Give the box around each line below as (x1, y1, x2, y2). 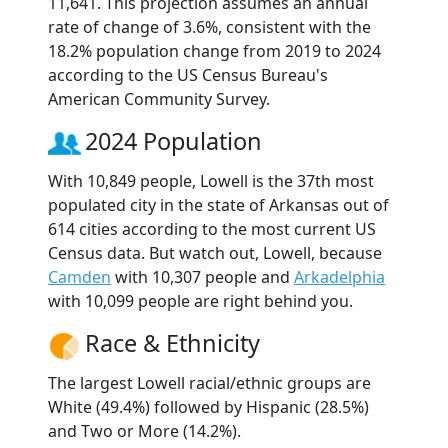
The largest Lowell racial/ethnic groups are (48, 372, 371, 395)
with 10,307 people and (111, 266, 294, 289)
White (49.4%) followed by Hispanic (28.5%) (48, 396, 369, 419)
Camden (48, 266, 111, 289)
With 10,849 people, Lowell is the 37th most (48, 170, 374, 193)
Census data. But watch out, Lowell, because (48, 242, 382, 265)
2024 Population (85, 125, 262, 158)
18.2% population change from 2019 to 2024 (48, 40, 381, 63)
